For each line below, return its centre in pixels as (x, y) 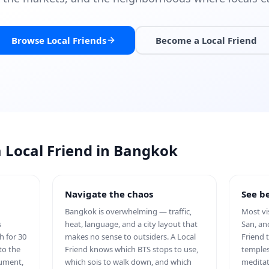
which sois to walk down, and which (128, 262)
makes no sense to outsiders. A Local (130, 237)
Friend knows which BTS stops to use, (131, 249)
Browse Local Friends (59, 40)
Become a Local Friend (206, 40)
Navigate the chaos (109, 194)
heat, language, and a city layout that (131, 224)
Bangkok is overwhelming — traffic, (128, 211)
